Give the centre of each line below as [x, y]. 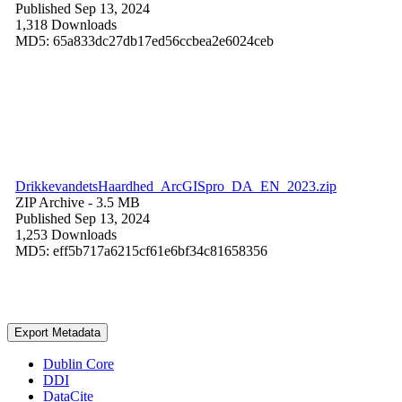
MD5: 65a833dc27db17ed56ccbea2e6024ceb [144, 40]
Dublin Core [79, 363]
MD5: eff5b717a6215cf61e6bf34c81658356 [141, 250]
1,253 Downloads [66, 234]
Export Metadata [57, 332]
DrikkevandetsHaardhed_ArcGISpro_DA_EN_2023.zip [176, 186]
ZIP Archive [50, 202]
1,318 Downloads [66, 24]
